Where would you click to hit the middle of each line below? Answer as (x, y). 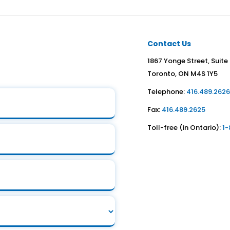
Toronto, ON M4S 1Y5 (183, 74)
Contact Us (169, 44)
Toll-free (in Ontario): (185, 128)
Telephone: (167, 92)
